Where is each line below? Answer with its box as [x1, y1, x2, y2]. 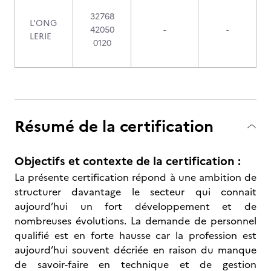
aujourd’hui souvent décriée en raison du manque [15, 243, 256, 257]
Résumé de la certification [15, 114, 214, 138]
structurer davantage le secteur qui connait [15, 184, 256, 199]
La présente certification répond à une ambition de [15, 170, 256, 184]
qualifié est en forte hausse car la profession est [15, 228, 256, 243]
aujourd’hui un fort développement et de [15, 199, 256, 214]
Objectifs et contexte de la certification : [15, 152, 241, 170]
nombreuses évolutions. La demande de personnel [15, 214, 256, 228]
